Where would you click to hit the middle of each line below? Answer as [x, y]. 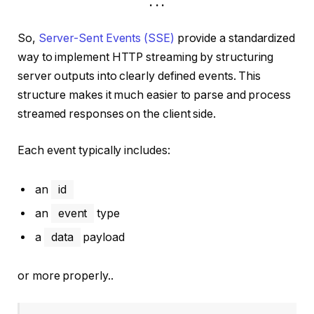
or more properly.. [66, 276]
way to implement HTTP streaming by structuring [146, 57]
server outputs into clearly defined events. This [139, 76]
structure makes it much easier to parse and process [154, 95]
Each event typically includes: [94, 150]
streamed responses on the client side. [117, 114]
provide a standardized [234, 39]
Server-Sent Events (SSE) [106, 39]
